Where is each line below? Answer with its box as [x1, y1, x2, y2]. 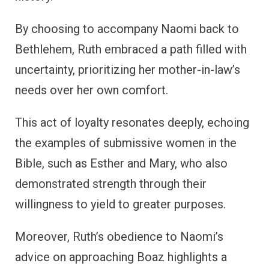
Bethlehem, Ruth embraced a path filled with [15, 41, 247, 56]
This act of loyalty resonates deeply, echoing [15, 115, 249, 130]
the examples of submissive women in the [15, 135, 237, 150]
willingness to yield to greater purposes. [15, 196, 226, 211]
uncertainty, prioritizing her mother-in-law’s [15, 62, 240, 77]
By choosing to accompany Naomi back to [15, 21, 239, 36]
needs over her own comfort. [15, 82, 168, 97]
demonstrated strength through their [15, 176, 207, 191]
